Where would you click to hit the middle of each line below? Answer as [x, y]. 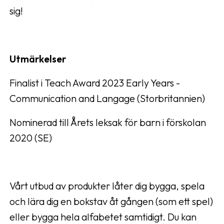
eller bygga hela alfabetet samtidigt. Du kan [103, 217]
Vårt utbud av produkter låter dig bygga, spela [107, 186]
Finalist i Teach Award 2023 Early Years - [95, 83]
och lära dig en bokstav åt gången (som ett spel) [111, 201]
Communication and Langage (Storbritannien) [107, 98]
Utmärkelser [38, 59]
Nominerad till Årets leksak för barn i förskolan [108, 122]
